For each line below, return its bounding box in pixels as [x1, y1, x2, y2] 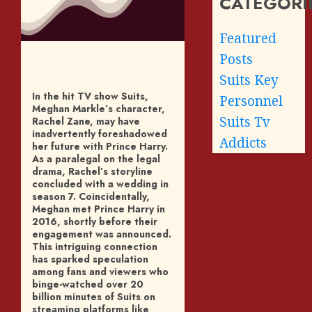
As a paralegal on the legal [32, 151, 160, 166]
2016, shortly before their [32, 214, 157, 228]
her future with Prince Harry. [32, 139, 168, 153]
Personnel [219, 91, 283, 110]
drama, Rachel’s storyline [32, 164, 153, 178]
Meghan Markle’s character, [32, 101, 165, 116]
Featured [219, 29, 277, 47]
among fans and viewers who [32, 264, 169, 279]
